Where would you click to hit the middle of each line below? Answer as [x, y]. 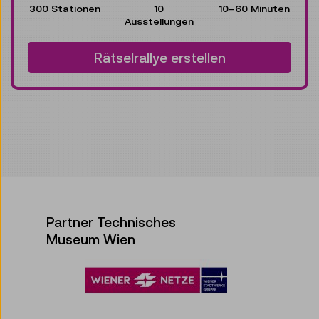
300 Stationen [64, 9]
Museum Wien [91, 240]
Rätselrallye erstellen [159, 57]
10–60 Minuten [254, 9]
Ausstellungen [159, 22]
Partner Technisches [111, 223]
